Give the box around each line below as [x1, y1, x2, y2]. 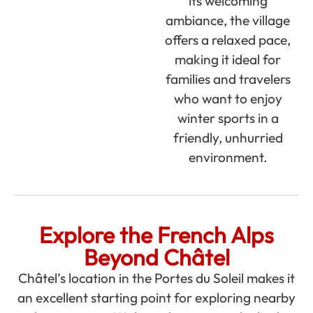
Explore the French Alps [39, 221, 274, 249]
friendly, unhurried [173, 129, 283, 146]
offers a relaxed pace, [165, 31, 291, 48]
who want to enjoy [173, 90, 282, 107]
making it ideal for [175, 51, 281, 68]
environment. [188, 149, 268, 166]
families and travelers [165, 71, 291, 87]
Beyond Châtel [83, 243, 230, 271]
